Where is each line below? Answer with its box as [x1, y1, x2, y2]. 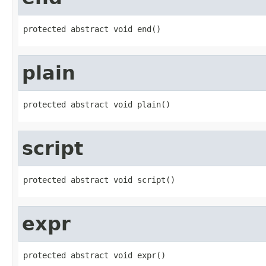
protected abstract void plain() [23, 99, 170, 109]
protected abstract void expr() [23, 250, 166, 260]
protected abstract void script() [23, 175, 175, 185]
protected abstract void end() [23, 24, 161, 34]
